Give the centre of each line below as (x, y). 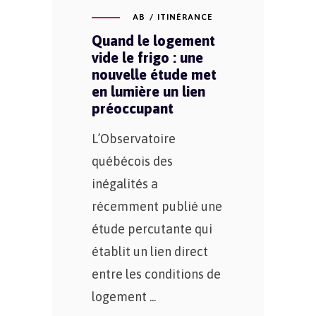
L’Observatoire (134, 138)
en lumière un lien (148, 91)
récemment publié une (157, 206)
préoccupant (133, 108)
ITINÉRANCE (185, 17)
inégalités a (125, 183)
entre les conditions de (156, 274)
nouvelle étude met (154, 74)
